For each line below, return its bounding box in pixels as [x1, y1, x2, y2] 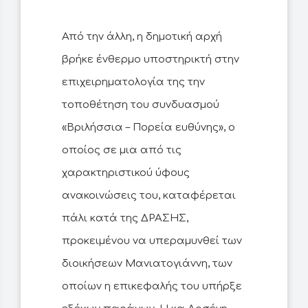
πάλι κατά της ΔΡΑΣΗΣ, [62, 212, 188, 225]
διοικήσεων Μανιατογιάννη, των [62, 258, 232, 270]
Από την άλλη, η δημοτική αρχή [62, 31, 222, 43]
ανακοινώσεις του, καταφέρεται [62, 190, 236, 202]
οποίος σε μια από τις [62, 144, 181, 157]
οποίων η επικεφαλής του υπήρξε [62, 280, 242, 293]
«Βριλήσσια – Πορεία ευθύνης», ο [62, 122, 235, 134]
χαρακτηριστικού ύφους [62, 167, 190, 179]
